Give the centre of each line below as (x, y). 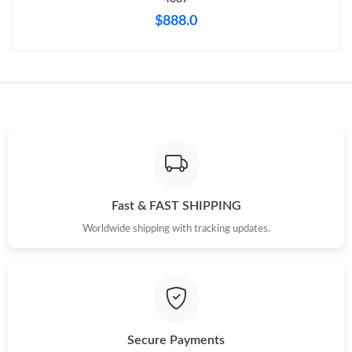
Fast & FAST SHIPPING (176, 205)
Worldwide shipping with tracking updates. (176, 228)
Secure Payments (176, 341)
